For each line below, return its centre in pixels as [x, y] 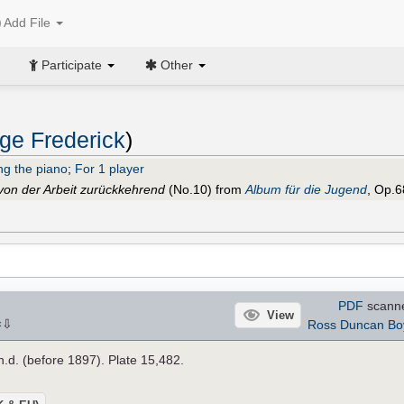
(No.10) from [205, 189]
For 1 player [110, 168]
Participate [72, 64]
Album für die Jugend [306, 189]
